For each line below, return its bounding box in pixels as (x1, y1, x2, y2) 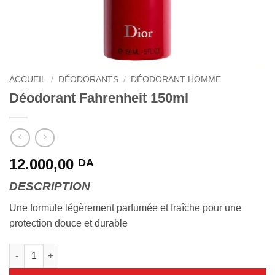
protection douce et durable (9, 218, 128, 229)
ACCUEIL (9, 75, 46, 84)
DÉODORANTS (58, 75, 119, 84)
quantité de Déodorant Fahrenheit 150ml (9, 244, 178, 255)
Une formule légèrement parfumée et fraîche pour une (9, 203, 241, 214)
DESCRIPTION (9, 180, 90, 193)
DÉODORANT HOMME (131, 75, 222, 84)
